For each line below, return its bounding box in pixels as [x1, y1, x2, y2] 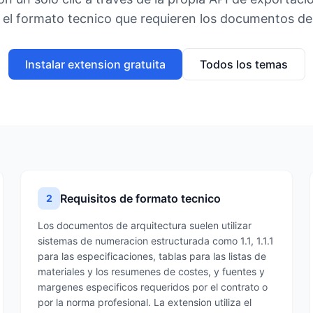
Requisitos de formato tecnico [60, 191, 221, 205]
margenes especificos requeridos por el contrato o [38, 281, 268, 293]
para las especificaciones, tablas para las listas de [38, 250, 267, 262]
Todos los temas [199, 57, 288, 71]
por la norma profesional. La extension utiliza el [38, 296, 252, 308]
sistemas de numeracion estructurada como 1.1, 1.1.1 [38, 235, 275, 247]
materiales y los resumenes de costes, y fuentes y [38, 265, 265, 277]
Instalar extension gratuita [24, 57, 166, 71]
